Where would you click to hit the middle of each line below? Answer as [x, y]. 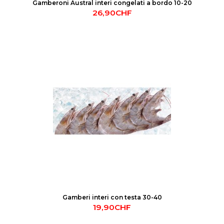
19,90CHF [112, 207]
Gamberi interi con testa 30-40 [112, 197]
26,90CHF [112, 13]
